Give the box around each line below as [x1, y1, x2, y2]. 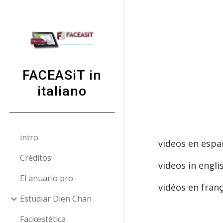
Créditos [20, 152, 51, 163]
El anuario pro [20, 173, 73, 184]
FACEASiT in [22, 67, 102, 83]
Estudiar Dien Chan [20, 193, 92, 204]
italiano [37, 83, 87, 99]
